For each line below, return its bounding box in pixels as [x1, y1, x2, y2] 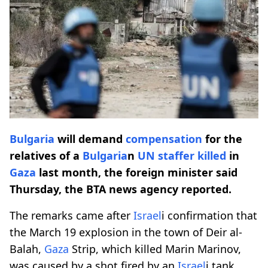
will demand [54, 131, 126, 146]
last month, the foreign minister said [36, 165, 237, 179]
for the [202, 131, 242, 146]
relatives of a [10, 148, 83, 163]
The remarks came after [10, 208, 133, 223]
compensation [126, 131, 202, 146]
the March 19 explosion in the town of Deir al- [10, 224, 242, 239]
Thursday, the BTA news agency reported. [10, 181, 232, 196]
